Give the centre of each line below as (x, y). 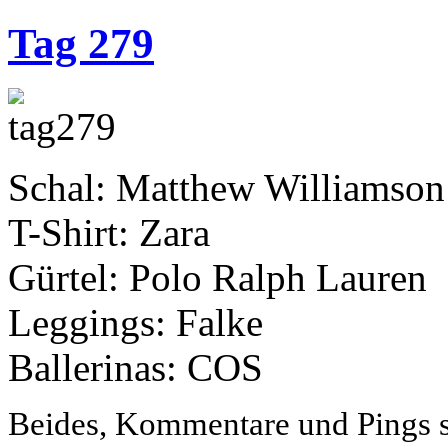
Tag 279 (81, 43)
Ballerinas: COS (135, 367)
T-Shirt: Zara (109, 232)
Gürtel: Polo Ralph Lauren (217, 277)
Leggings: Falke (135, 322)
